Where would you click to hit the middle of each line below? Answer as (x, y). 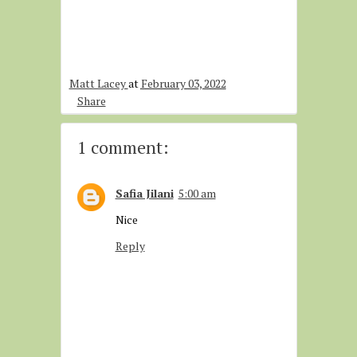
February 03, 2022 (183, 84)
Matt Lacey (98, 84)
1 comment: (123, 147)
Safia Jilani (144, 194)
